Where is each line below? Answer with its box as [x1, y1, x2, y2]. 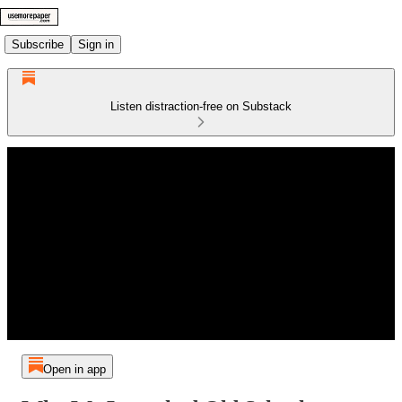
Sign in [78, 37, 114, 51]
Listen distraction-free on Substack [110, 100, 292, 113]
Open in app [42, 363, 106, 377]
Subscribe [12, 37, 64, 51]
